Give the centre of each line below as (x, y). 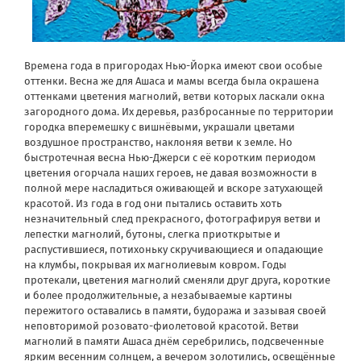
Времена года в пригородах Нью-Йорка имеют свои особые (173, 65)
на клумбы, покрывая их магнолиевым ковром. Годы (156, 264)
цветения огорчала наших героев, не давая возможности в (170, 172)
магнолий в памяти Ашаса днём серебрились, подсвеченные (174, 341)
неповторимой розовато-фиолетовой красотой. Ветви (162, 326)
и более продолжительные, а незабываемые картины (158, 295)
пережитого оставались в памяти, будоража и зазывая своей (175, 310)
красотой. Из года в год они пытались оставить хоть (153, 203)
